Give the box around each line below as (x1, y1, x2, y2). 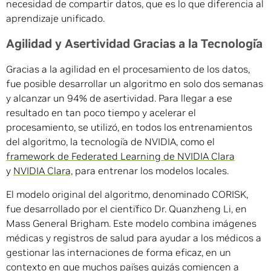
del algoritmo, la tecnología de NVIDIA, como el (6, 135, 215, 148)
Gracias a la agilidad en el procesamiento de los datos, (6, 63, 250, 76)
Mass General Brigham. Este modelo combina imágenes (6, 217, 256, 230)
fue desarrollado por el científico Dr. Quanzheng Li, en (6, 203, 247, 215)
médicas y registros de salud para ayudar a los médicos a (6, 232, 261, 244)
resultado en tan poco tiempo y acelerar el (6, 106, 196, 119)
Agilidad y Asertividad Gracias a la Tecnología (6, 36, 263, 51)
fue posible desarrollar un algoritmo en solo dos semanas (6, 77, 263, 90)
